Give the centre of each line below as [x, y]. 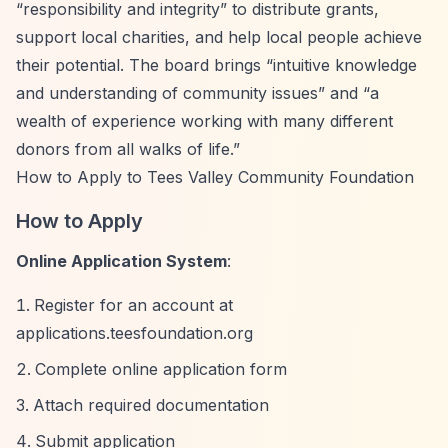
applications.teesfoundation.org [134, 333]
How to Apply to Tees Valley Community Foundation [215, 177]
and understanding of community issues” [170, 93]
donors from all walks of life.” [128, 149]
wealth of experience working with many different [204, 121]
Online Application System [121, 261]
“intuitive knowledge [341, 65]
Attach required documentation [151, 405]
